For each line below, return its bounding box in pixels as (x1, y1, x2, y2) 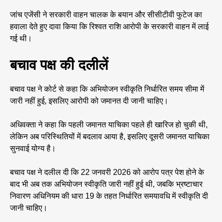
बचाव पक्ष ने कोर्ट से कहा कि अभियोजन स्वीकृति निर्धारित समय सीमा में (10, 85, 204, 94)
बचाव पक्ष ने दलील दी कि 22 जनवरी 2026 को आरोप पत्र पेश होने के (10, 168, 204, 177)
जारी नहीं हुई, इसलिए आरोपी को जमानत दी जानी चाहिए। (10, 97, 168, 106)
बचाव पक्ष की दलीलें (10, 57, 108, 73)
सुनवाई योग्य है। (10, 144, 56, 153)
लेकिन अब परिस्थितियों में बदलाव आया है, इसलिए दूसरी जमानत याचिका (10, 132, 210, 141)
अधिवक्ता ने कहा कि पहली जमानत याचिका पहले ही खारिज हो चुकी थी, (10, 120, 208, 129)
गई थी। (10, 34, 32, 43)
